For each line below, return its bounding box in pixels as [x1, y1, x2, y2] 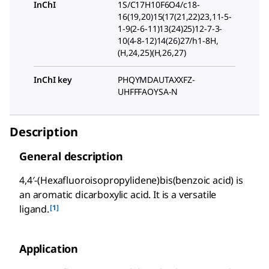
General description [19, 149, 123, 164]
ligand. [19, 202, 49, 216]
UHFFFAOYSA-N [118, 86, 178, 98]
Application [19, 241, 79, 256]
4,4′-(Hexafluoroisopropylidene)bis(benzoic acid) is [19, 174, 243, 187]
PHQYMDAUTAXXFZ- [118, 74, 195, 86]
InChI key [34, 74, 72, 86]
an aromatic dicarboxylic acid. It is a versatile [19, 188, 217, 202]
